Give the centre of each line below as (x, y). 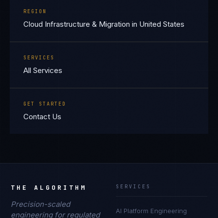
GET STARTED (45, 104)
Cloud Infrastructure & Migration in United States (104, 24)
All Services (43, 70)
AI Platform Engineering (151, 211)
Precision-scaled (41, 204)
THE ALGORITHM (49, 188)
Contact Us (42, 117)
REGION (35, 11)
